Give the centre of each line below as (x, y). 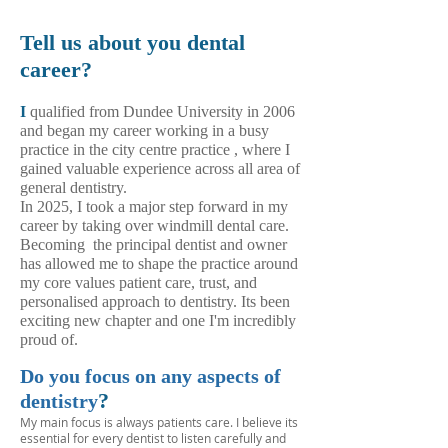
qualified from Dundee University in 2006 (162, 111)
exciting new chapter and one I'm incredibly (158, 320)
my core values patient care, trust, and (138, 282)
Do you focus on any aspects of (150, 376)
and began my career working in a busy (144, 130)
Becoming (56, 244)
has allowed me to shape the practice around (159, 263)
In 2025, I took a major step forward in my (154, 206)
